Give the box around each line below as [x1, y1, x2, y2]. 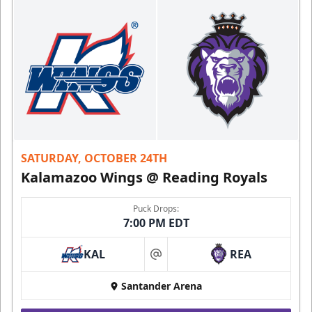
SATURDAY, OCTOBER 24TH [21, 150, 167, 166]
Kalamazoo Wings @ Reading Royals [21, 167, 267, 187]
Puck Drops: [133, 202, 179, 214]
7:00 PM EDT [123, 214, 189, 231]
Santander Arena [121, 279, 202, 292]
